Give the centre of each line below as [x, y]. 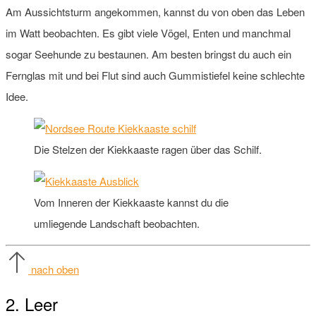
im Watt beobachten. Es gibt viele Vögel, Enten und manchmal [148, 32]
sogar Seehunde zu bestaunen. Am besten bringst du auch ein [148, 54]
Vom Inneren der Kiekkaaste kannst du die [131, 202]
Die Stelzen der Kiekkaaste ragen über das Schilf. [148, 149]
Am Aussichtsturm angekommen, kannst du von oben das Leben [155, 11]
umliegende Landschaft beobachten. [117, 223]
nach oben [55, 269]
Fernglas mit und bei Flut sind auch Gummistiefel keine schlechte [155, 75]
